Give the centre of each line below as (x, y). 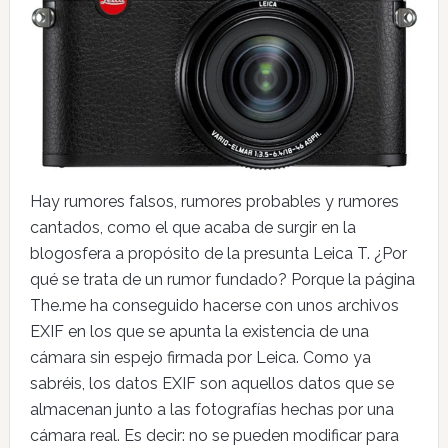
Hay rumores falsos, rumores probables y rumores (214, 201)
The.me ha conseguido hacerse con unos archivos (214, 305)
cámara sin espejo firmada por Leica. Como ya (200, 357)
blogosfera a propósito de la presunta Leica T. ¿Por (218, 253)
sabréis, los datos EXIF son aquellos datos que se (211, 383)
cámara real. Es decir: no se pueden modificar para (214, 435)
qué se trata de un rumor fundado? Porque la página (222, 279)
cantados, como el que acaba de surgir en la (192, 227)
